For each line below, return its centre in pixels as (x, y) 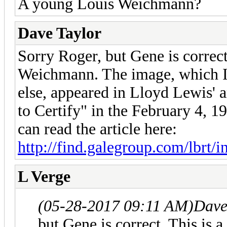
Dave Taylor (60, 33)
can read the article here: (97, 129)
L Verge (44, 176)
